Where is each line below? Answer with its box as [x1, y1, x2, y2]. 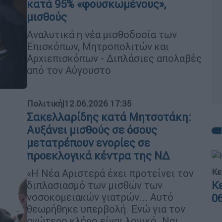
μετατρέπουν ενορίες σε [27, 136, 150, 150]
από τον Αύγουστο [27, 63, 111, 76]
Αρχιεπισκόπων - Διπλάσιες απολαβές [27, 52, 202, 64]
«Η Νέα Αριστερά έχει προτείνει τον [27, 167, 194, 179]
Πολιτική [27, 98, 62, 109]
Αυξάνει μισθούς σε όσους [27, 123, 157, 137]
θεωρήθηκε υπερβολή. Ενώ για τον [27, 203, 185, 215]
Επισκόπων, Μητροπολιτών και [27, 40, 169, 53]
